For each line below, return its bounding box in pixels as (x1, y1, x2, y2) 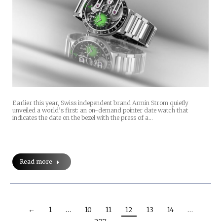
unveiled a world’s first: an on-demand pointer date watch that (12, 106, 188, 114)
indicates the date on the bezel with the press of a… (12, 113, 153, 121)
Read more (20, 157, 52, 165)
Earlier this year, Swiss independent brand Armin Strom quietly (12, 99, 188, 107)
